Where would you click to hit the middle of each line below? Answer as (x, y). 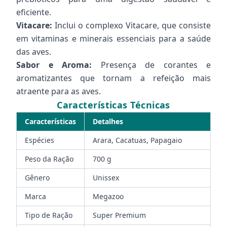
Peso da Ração (49, 159)
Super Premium (119, 215)
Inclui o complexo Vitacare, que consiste (131, 25)
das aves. (34, 52)
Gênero (37, 178)
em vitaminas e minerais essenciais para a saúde (113, 39)
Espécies (40, 140)
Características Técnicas (113, 105)
